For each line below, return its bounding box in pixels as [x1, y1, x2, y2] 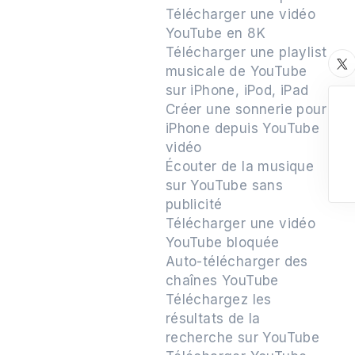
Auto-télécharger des [165, 254, 308, 269]
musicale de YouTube [165, 63, 307, 79]
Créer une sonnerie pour [165, 101, 327, 117]
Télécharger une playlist [165, 44, 327, 60]
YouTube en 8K [165, 25, 266, 41]
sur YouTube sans [165, 177, 284, 193]
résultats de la [165, 311, 261, 326]
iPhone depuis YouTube [165, 120, 320, 136]
